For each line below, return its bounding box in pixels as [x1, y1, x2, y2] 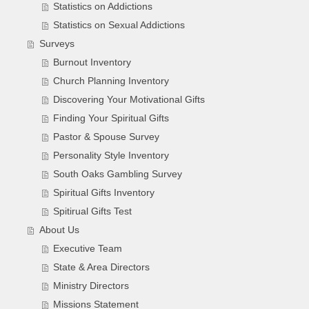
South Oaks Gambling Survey [53, 169, 183, 180]
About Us [39, 225, 79, 236]
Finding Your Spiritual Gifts [53, 113, 170, 124]
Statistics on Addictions [53, 1, 153, 12]
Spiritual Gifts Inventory [53, 188, 155, 199]
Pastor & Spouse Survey [53, 132, 160, 143]
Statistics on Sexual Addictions [53, 20, 186, 31]
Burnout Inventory [53, 57, 132, 68]
